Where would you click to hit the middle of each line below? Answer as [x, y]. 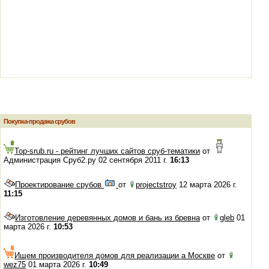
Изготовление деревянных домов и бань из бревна [107, 218]
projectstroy [156, 184]
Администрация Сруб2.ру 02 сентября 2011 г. [87, 160]
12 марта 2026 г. [207, 184]
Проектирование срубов [59, 184]
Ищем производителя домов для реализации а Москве [115, 255]
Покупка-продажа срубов [39, 122]
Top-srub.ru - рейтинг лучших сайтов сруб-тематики [107, 151]
